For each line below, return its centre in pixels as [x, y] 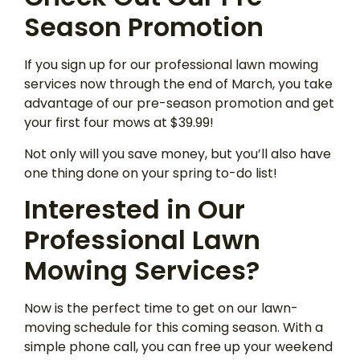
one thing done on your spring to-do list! [151, 173]
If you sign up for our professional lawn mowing [171, 65]
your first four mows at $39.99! [119, 123]
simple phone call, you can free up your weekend [178, 346]
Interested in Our [135, 209]
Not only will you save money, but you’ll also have [178, 153]
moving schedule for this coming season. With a [174, 327]
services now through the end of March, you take [178, 84]
